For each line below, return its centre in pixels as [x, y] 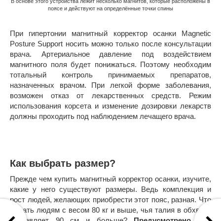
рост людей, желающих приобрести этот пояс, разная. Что [110, 200]
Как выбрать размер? [63, 164]
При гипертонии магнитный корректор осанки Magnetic [110, 34]
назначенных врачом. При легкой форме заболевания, [110, 85]
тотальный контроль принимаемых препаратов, [110, 75]
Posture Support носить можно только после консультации [110, 44]
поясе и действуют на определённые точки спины [110, 9]
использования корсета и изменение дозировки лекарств [110, 106]
